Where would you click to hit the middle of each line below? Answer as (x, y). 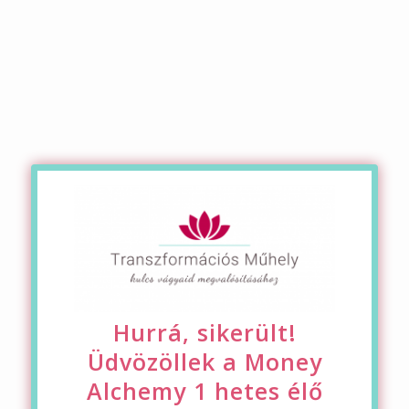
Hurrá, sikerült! (204, 333)
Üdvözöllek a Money (204, 362)
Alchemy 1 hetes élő (204, 391)
